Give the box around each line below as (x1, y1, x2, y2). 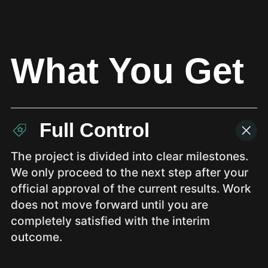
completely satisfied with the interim (10, 213, 210, 228)
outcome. (10, 229, 62, 244)
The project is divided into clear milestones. (10, 148, 248, 163)
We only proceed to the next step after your (10, 165, 248, 179)
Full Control (39, 118, 150, 141)
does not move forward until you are (10, 197, 208, 212)
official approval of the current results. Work (10, 181, 251, 196)
